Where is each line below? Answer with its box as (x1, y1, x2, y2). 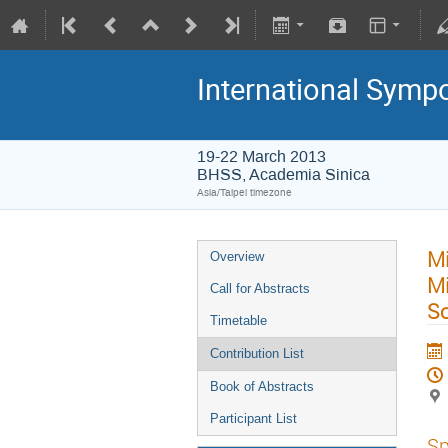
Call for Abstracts (210, 281, 310, 296)
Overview (210, 249, 264, 264)
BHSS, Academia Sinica (197, 164, 370, 185)
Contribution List (210, 346, 304, 361)
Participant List (210, 411, 297, 426)
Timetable (210, 313, 267, 328)
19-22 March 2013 (197, 146, 326, 167)
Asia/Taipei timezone (197, 186, 292, 199)
